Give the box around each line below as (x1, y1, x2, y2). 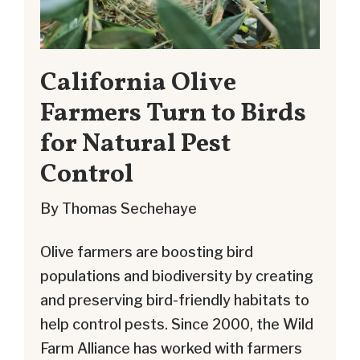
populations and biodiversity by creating (40, 267, 313, 284)
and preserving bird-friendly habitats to (40, 291, 309, 309)
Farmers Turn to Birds (40, 96, 306, 133)
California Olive (40, 65, 236, 102)
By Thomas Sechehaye (40, 199, 197, 217)
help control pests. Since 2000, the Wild (40, 315, 313, 333)
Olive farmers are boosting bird (40, 243, 253, 260)
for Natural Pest (40, 126, 231, 163)
